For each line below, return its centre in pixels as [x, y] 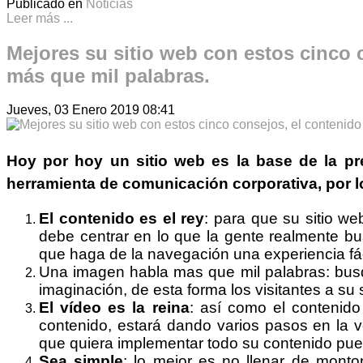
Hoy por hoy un [71, 161]
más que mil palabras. [108, 75]
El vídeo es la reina [114, 308]
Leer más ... [40, 18]
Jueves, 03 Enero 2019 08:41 [91, 110]
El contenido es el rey [122, 219]
